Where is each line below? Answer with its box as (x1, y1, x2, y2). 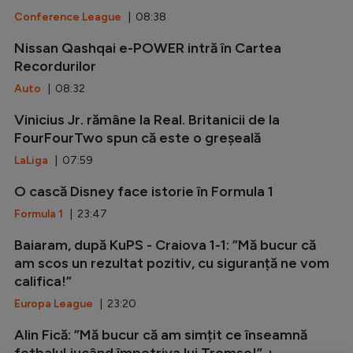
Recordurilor (14, 58, 96, 76)
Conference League (14, 10, 121, 24)
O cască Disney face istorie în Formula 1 (14, 183, 273, 201)
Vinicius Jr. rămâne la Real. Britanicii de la (14, 111, 280, 129)
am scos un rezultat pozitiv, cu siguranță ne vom (14, 255, 329, 273)
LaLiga (14, 154, 48, 168)
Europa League (14, 297, 93, 311)
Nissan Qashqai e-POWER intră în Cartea (14, 39, 281, 58)
